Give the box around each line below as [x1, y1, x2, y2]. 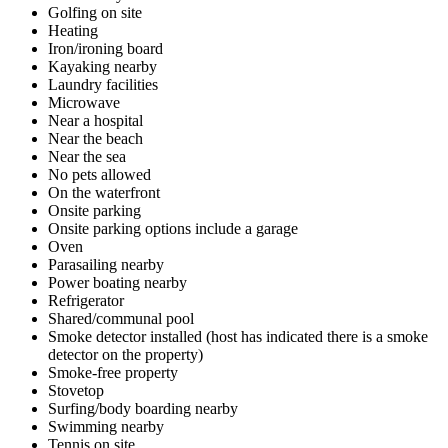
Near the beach [48, 129, 143, 147]
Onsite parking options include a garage [48, 219, 298, 237]
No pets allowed [48, 165, 151, 183]
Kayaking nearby [48, 57, 157, 75]
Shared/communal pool [48, 309, 194, 327]
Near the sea [48, 147, 126, 165]
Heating [48, 21, 98, 39]
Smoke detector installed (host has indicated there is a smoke [48, 327, 428, 345]
